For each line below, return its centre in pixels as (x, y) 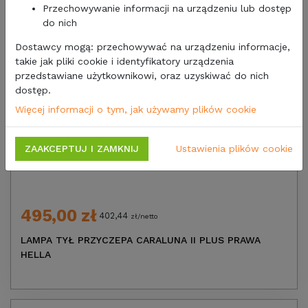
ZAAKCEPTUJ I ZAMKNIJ (82, 148)
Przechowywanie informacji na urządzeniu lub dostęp (167, 8)
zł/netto (144, 217)
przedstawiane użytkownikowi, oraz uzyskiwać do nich (142, 75)
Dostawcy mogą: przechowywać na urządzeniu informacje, (153, 46)
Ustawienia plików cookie (234, 148)
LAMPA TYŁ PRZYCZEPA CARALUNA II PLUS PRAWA (141, 240)
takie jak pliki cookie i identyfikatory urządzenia (124, 61)
